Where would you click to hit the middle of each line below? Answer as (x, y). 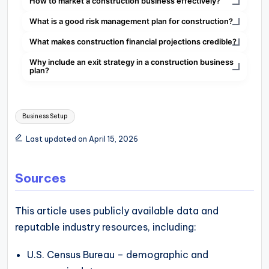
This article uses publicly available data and (117, 211)
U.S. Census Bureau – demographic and (118, 255)
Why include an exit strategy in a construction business (131, 62)
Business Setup (45, 116)
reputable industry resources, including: (106, 227)
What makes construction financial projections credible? (133, 42)
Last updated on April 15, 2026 (82, 139)
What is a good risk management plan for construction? (131, 22)
